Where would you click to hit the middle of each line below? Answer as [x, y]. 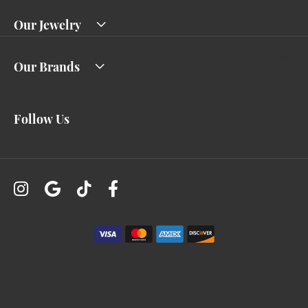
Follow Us [42, 118]
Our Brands [47, 65]
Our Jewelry [47, 23]
